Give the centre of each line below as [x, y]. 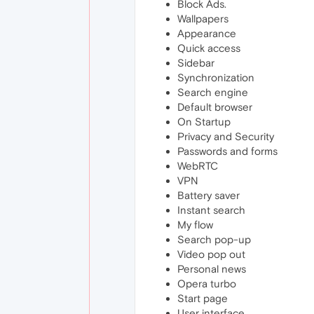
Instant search [211, 210]
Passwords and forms [227, 151]
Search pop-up [214, 240]
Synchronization [216, 78]
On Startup [204, 122]
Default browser [215, 107]
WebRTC [198, 166]
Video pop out [211, 254]
